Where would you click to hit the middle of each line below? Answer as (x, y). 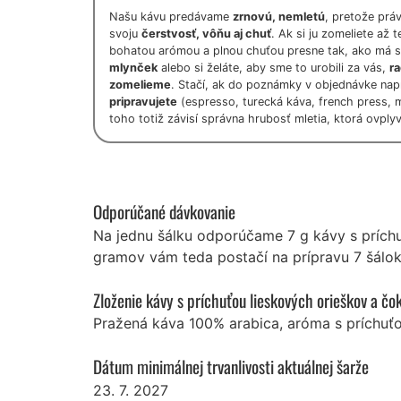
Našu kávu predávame (171, 17)
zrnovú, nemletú (279, 17)
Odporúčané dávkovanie (164, 212)
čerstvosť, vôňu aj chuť (206, 34)
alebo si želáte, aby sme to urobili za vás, (273, 68)
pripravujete (143, 102)
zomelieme (140, 85)
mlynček (133, 68)
